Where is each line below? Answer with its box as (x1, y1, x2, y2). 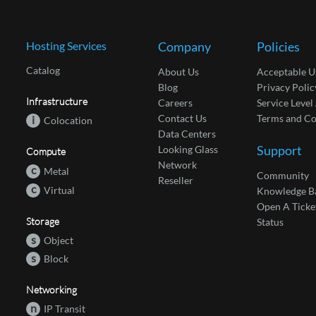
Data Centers (158, 128, 217, 140)
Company (158, 39, 212, 54)
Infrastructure (26, 95, 88, 107)
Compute (26, 145, 66, 157)
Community (256, 169, 309, 181)
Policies (256, 39, 300, 54)
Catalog (26, 64, 61, 76)
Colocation (44, 114, 93, 126)
